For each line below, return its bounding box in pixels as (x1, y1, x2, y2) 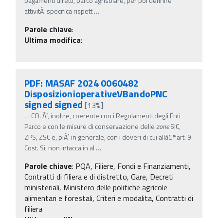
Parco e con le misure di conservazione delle (24, 121, 156, 131)
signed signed (24, 96, 83, 112)
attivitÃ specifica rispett (24, 5, 92, 16)
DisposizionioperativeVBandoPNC (24, 86, 168, 101)
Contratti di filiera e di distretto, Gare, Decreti (24, 170, 174, 182)
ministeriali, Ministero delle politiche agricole (24, 181, 167, 193)
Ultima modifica (24, 34, 81, 46)
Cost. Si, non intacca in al (24, 142, 94, 153)
